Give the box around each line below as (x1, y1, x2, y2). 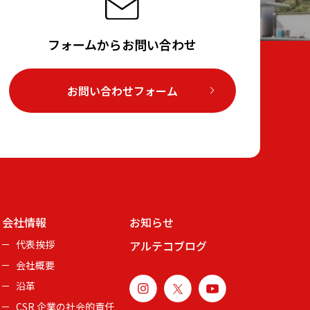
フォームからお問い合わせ (48, 35, 197, 53)
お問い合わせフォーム (66, 82, 178, 99)
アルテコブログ (129, 237, 208, 255)
